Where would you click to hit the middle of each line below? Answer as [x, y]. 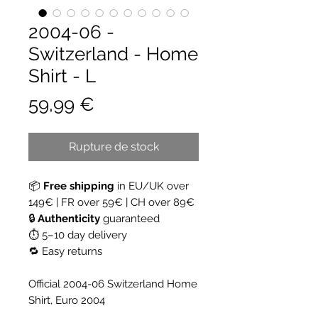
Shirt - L [62, 76]
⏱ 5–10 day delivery [78, 235]
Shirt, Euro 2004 [67, 300]
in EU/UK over [152, 186]
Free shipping [79, 186]
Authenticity [69, 218]
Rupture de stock [114, 146]
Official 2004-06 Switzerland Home [113, 284]
